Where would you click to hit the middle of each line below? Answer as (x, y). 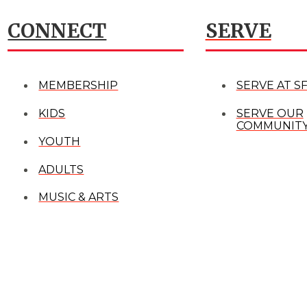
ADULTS (61, 169)
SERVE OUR (270, 114)
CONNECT (57, 30)
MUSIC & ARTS (79, 197)
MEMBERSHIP (78, 86)
